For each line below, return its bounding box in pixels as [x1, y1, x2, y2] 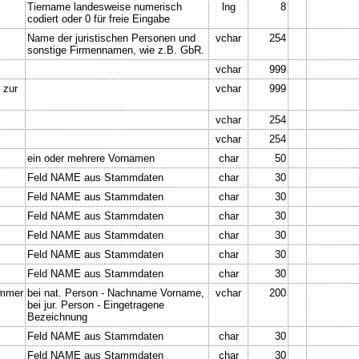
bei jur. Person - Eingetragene [27, 298, 164, 311]
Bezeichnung [27, 310, 87, 323]
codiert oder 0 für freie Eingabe [27, 12, 170, 25]
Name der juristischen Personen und [27, 31, 196, 44]
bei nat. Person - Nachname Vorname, [27, 286, 204, 299]
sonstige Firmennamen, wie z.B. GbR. [27, 43, 204, 56]
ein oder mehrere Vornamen [27, 151, 155, 164]
